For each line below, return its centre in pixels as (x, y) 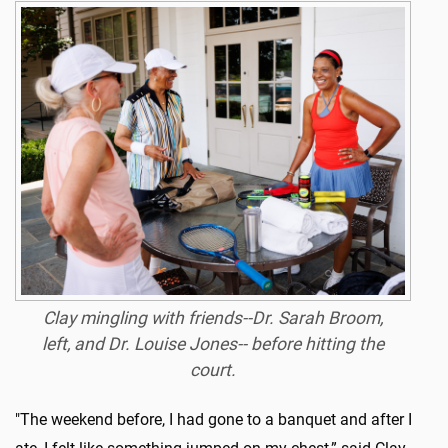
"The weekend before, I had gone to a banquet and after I (213, 419)
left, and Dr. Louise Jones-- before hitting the (212, 343)
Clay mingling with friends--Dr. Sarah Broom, (212, 317)
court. (212, 369)
